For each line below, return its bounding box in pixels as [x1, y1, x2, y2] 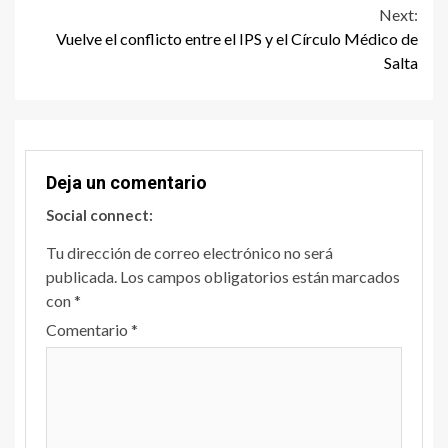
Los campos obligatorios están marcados [120, 267, 400, 287]
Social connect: [46, 206, 153, 225]
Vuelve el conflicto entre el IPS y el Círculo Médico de [56, 29, 418, 49]
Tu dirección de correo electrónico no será [46, 243, 333, 263]
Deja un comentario [46, 172, 207, 194]
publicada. [46, 267, 117, 287]
